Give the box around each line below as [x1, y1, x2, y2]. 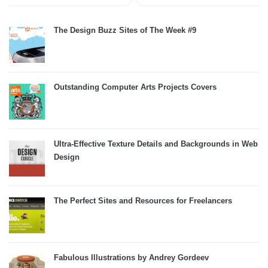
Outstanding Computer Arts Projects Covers [54, 83, 217, 92]
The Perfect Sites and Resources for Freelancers [54, 196, 232, 205]
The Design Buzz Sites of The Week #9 [54, 26, 196, 35]
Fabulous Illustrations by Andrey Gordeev [54, 253, 209, 262]
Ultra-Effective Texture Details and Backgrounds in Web [54, 139, 258, 148]
